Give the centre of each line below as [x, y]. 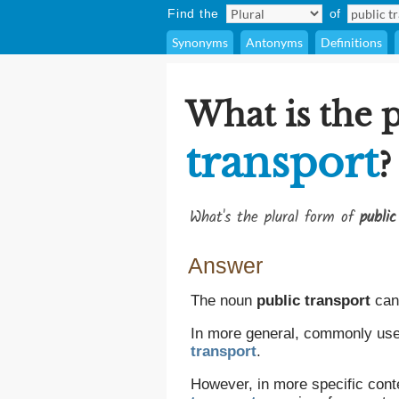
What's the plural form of [275, 218]
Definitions [351, 42]
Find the [193, 13]
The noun [224, 301]
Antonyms [274, 42]
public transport [313, 301]
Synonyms [200, 42]
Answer [225, 265]
